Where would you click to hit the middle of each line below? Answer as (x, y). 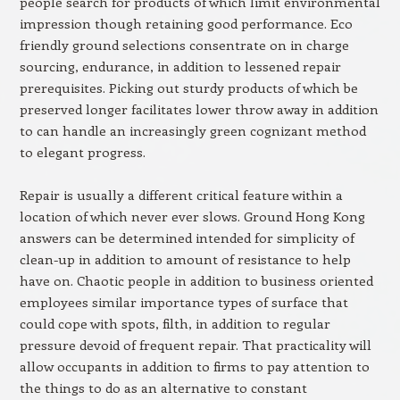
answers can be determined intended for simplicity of (187, 237)
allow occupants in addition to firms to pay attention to (194, 366)
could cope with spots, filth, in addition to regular (175, 323)
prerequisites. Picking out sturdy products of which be (188, 87)
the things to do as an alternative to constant (163, 387)
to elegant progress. (82, 152)
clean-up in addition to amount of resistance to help (185, 259)
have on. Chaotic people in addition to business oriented (196, 280)
